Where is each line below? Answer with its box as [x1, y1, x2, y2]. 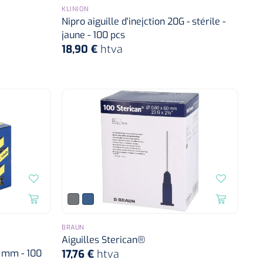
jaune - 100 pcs [62, 28, 126, 41]
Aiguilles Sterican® [62, 233, 146, 246]
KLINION [62, 4, 89, 14]
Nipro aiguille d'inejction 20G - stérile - [62, 15, 226, 28]
